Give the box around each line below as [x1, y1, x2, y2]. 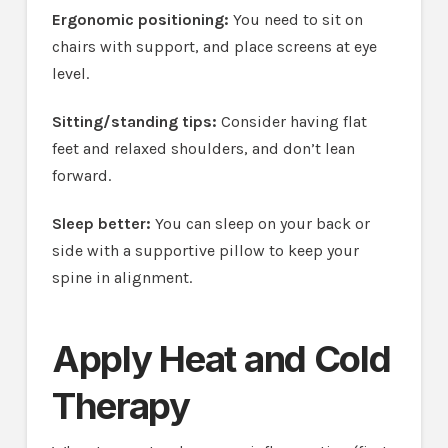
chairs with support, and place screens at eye [51, 36, 377, 56]
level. [51, 63, 89, 83]
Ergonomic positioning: [51, 9, 229, 29]
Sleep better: [51, 213, 151, 233]
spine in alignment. [51, 267, 192, 287]
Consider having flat [216, 111, 367, 131]
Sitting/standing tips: [51, 111, 217, 131]
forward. [51, 165, 111, 185]
